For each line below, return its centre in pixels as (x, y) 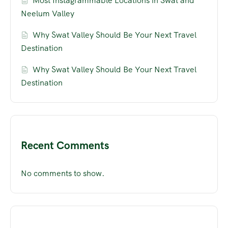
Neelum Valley (48, 14)
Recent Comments (65, 146)
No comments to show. (63, 174)
